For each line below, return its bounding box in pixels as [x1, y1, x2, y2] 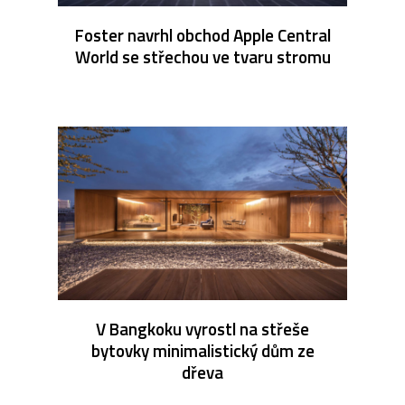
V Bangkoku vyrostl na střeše [96, 315, 309, 342]
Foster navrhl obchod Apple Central [74, 21, 331, 48]
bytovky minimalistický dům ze [90, 336, 315, 363]
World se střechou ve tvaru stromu [74, 42, 331, 70]
